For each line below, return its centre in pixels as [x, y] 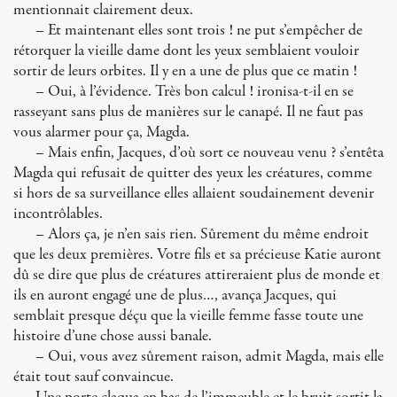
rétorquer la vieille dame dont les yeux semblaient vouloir [186, 51]
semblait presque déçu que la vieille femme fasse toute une [188, 316]
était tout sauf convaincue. [93, 377]
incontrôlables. [58, 214]
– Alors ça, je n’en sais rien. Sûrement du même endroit [202, 234]
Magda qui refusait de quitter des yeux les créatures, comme [193, 173]
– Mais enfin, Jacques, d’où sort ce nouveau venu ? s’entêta [210, 153]
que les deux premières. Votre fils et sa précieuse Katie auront [197, 255]
